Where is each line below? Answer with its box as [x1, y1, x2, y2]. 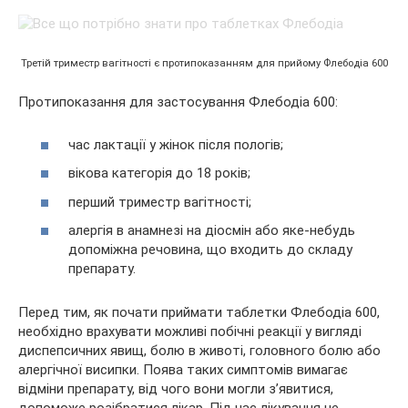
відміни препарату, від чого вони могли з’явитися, [18, 381, 333, 398]
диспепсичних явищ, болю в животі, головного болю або [18, 342, 381, 360]
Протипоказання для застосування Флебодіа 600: [18, 94, 338, 111]
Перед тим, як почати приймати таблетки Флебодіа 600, [18, 304, 380, 321]
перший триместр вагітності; [68, 193, 251, 210]
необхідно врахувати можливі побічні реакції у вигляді [18, 323, 362, 341]
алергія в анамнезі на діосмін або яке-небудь [68, 222, 355, 240]
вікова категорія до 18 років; [68, 165, 250, 182]
